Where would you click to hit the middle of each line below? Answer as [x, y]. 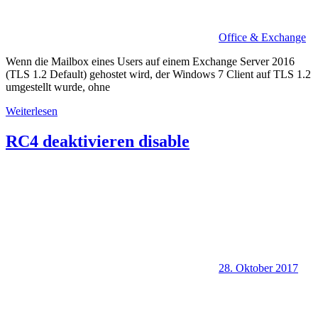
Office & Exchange [262, 38]
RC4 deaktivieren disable [98, 142]
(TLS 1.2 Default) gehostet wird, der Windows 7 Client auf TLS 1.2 [158, 75]
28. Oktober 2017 [258, 268]
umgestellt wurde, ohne [58, 87]
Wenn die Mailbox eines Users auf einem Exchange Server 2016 [150, 62]
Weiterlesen [32, 111]
